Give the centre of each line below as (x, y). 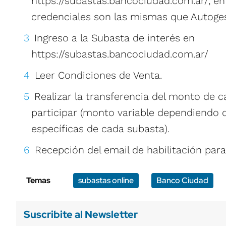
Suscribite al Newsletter (81, 214)
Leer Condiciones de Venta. (98, 75)
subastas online (106, 180)
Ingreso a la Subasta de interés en (115, 38)
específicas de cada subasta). (100, 129)
